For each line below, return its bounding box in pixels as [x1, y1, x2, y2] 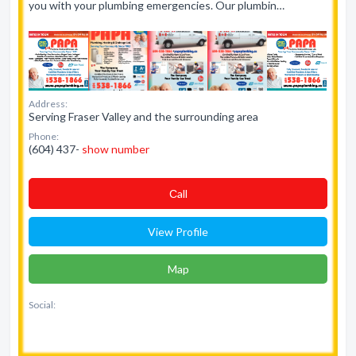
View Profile [148, 225, 208, 238]
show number [82, 142, 149, 156]
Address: [29, 98, 68, 110]
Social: [29, 299, 56, 311]
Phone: [29, 130, 59, 142]
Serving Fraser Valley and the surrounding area [29, 110, 258, 123]
